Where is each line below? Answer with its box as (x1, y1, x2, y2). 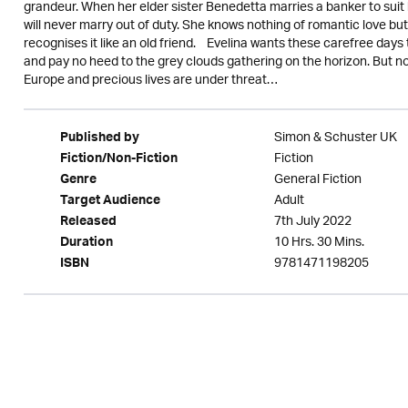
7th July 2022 (273, 208, 352, 236)
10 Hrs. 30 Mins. (273, 229, 364, 257)
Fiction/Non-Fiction (59, 148, 178, 173)
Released (59, 210, 117, 236)
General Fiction (273, 166, 362, 194)
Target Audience (59, 189, 160, 215)
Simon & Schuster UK (273, 124, 397, 152)
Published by (59, 127, 139, 152)
